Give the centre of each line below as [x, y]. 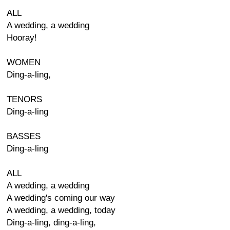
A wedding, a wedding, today [61, 210]
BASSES [24, 136]
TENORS [24, 99]
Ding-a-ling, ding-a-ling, [51, 223]
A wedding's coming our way [61, 198]
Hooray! [22, 38]
